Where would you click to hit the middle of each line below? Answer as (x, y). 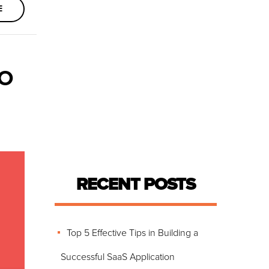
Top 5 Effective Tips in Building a (132, 233)
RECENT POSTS (136, 184)
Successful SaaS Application (118, 257)
